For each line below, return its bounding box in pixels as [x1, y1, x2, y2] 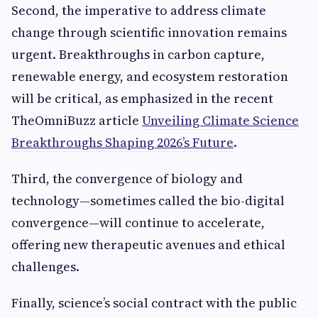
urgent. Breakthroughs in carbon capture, [11, 45, 265, 63]
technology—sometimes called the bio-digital [11, 192, 285, 209]
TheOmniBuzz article [11, 111, 142, 129]
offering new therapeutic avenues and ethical [11, 236, 285, 253]
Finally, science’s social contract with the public [11, 294, 297, 312]
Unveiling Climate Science [142, 111, 299, 129]
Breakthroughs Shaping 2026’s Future [11, 133, 234, 151]
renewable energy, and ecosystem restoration [11, 67, 288, 85]
